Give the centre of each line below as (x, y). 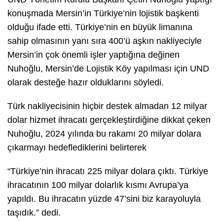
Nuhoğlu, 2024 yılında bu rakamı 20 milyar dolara (104, 133)
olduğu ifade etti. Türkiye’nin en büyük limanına (100, 27)
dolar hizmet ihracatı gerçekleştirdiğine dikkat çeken (109, 120)
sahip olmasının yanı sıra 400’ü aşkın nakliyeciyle (105, 41)
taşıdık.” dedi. (34, 212)
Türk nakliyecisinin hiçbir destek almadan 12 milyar (107, 106)
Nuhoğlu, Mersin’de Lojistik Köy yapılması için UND (108, 68)
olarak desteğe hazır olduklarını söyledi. (86, 82)
